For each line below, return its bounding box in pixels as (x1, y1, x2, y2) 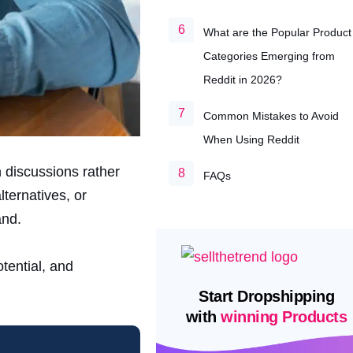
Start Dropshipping (199, 288, 334, 306)
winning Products (221, 308, 347, 326)
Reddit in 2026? (203, 73, 282, 86)
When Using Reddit (203, 133, 299, 146)
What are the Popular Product (203, 26, 351, 39)
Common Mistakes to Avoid (203, 110, 339, 122)
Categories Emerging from (203, 50, 335, 62)
